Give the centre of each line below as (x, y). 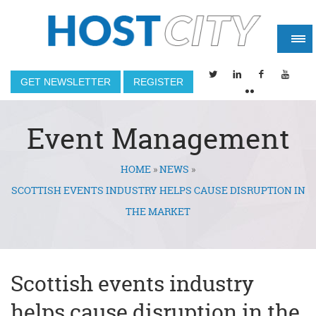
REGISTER (158, 82)
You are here (73, 180)
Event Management (158, 139)
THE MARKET (158, 211)
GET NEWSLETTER (66, 82)
